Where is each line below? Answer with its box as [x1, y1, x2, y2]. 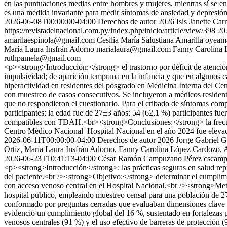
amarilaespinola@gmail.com [4, 35, 95, 44]
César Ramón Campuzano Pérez [98, 154, 202, 163]
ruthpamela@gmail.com [4, 54, 81, 62]
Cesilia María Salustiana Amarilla [97, 35, 203, 44]
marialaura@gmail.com [96, 45, 171, 53]
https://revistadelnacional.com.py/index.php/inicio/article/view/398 [4, 26, 215, 35]
